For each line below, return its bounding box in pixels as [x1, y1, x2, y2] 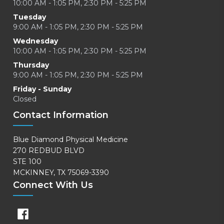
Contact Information [13, 109, 108, 120]
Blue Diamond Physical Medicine [13, 135, 128, 144]
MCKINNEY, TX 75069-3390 [13, 168, 109, 177]
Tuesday [13, 12, 46, 21]
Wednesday [13, 36, 58, 45]
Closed [13, 94, 36, 103]
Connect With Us [13, 179, 93, 190]
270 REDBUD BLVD [13, 146, 84, 155]
